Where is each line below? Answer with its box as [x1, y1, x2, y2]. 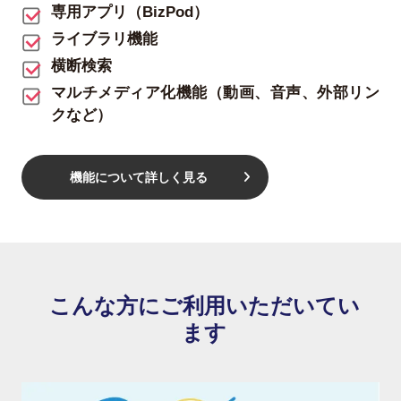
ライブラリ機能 [51, 30, 158, 47]
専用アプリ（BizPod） [51, 3, 209, 21]
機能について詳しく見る [70, 169, 208, 184]
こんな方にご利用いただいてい [48, 293, 360, 319]
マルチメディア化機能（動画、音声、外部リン [51, 83, 380, 101]
